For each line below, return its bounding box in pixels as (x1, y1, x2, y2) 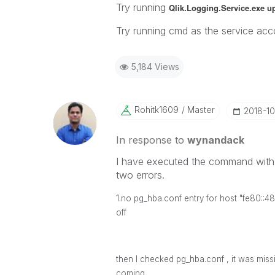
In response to (115, 134, 187, 146)
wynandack (187, 134, 244, 146)
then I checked (115, 254, 176, 264)
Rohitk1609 (134, 104, 179, 115)
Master (184, 104, 215, 115)
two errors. (115, 169, 165, 181)
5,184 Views (131, 61, 179, 72)
